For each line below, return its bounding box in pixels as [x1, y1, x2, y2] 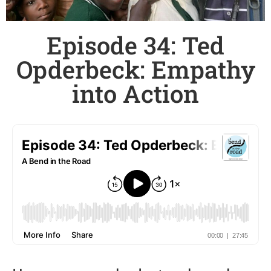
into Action [72, 77, 199, 110]
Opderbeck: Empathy [16, 53, 255, 86]
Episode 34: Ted [47, 29, 224, 62]
